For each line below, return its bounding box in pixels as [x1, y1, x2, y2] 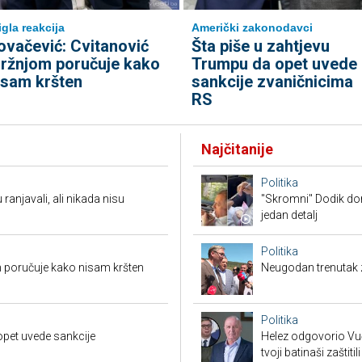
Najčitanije [201, 141, 273, 158]
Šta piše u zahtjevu [191, 36, 330, 56]
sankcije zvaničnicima [191, 72, 353, 91]
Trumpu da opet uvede [191, 54, 357, 74]
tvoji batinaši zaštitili [261, 346, 360, 359]
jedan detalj [261, 208, 318, 221]
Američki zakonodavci [191, 21, 313, 34]
